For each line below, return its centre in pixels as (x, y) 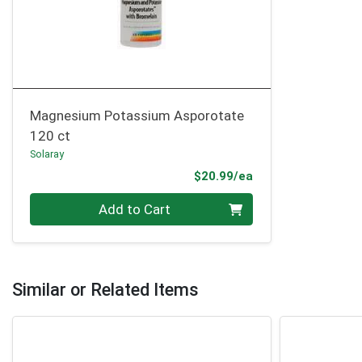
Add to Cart (135, 209)
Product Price (293, 175)
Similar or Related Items (105, 289)
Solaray (47, 154)
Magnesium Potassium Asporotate (137, 116)
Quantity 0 (61, 202)
